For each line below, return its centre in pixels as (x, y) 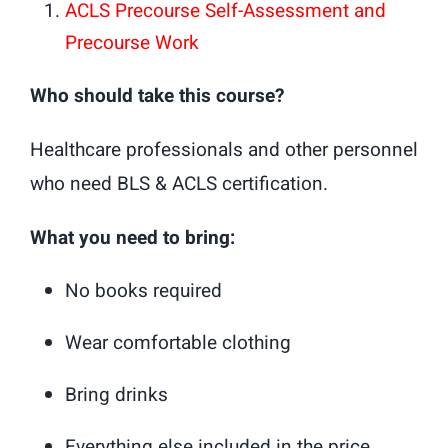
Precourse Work (132, 42)
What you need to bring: (132, 237)
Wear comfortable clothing (178, 342)
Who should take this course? (157, 95)
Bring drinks (116, 394)
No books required (143, 290)
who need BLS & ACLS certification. (179, 183)
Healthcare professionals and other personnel (224, 149)
